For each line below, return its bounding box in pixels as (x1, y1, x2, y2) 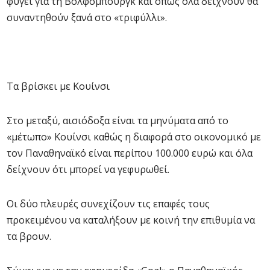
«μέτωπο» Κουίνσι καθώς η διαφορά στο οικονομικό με (7, 130, 261, 143)
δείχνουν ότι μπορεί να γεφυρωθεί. (7, 163, 169, 176)
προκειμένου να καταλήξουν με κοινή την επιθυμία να (7, 213, 255, 227)
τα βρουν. (7, 230, 51, 243)
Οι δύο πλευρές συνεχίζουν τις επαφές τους (7, 197, 210, 210)
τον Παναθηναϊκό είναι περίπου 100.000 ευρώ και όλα (7, 146, 253, 160)
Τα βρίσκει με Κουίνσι (7, 80, 110, 93)
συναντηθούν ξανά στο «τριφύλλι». (7, 11, 167, 24)
